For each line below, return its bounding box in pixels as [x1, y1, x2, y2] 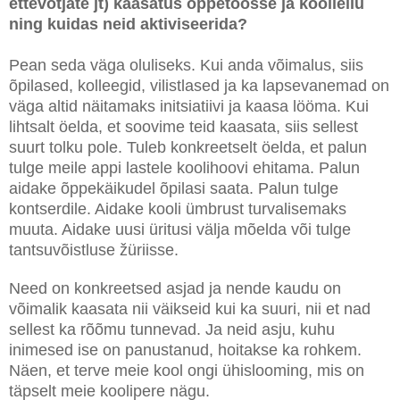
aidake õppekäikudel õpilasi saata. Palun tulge [9, 179, 338, 197]
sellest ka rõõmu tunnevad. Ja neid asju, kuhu [9, 320, 335, 338]
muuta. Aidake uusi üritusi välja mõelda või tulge [9, 220, 351, 238]
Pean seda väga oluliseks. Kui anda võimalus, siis [9, 55, 363, 74]
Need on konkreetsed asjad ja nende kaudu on [9, 279, 341, 297]
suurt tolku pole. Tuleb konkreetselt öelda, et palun [9, 137, 367, 156]
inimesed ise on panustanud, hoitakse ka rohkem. [9, 340, 362, 359]
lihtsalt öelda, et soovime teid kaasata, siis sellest [9, 117, 358, 136]
